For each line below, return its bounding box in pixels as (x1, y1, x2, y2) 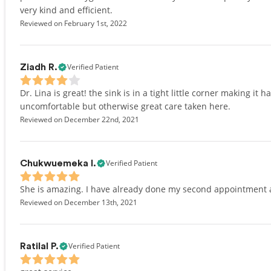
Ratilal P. (20, 241, 59, 251)
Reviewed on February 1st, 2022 (20, 18, 127, 28)
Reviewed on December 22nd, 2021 (20, 114, 139, 125)
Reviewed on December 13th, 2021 (20, 197, 137, 207)
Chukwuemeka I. (20, 158, 96, 168)
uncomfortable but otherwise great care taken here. (20, 100, 230, 112)
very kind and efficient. (20, 4, 113, 16)
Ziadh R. (20, 62, 57, 72)
